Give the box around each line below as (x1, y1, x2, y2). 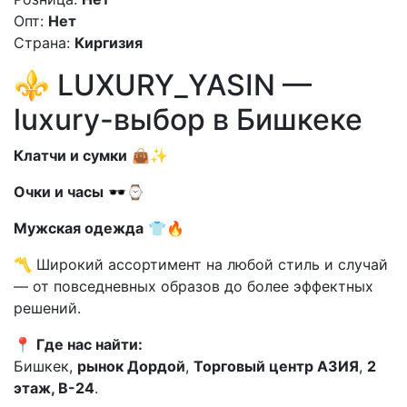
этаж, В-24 (14, 379, 94, 398)
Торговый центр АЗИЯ (194, 357, 359, 376)
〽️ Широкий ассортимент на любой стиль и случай (14, 255, 388, 274)
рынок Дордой (77, 357, 185, 376)
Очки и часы (14, 183, 104, 202)
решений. (14, 299, 81, 318)
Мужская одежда (14, 219, 144, 238)
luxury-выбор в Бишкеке (14, 102, 362, 138)
